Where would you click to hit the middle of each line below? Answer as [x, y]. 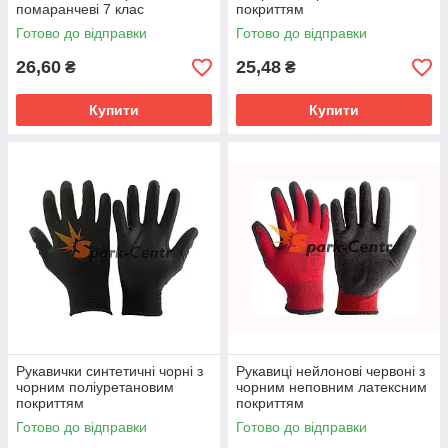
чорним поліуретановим [95, 387]
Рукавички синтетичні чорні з [109, 371]
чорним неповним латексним [331, 387]
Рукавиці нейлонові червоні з [330, 371]
